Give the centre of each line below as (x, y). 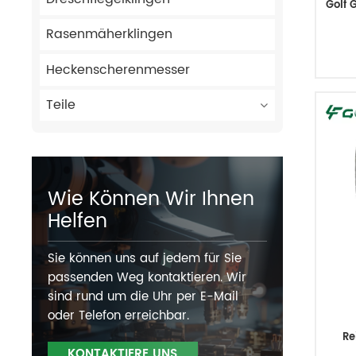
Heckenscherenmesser (118, 70)
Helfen (77, 222)
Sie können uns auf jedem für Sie (145, 259)
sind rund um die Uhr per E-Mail (143, 297)
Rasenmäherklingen (109, 35)
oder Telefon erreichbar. (118, 316)
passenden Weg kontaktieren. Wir (147, 278)
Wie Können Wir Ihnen (151, 200)
